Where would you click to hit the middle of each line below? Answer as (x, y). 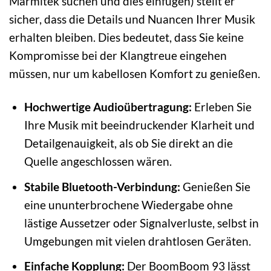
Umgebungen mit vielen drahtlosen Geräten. (137, 241)
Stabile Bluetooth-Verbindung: (102, 186)
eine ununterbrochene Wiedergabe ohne (128, 204)
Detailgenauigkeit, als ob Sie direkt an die (128, 143)
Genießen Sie (215, 186)
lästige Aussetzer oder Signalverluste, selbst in (141, 223)
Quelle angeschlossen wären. (98, 162)
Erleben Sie (221, 107)
